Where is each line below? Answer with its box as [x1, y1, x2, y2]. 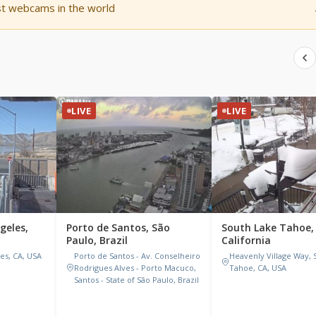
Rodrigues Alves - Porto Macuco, [74, 262, 196, 273]
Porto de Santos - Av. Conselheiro [74, 250, 200, 261]
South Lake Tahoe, [221, 221, 314, 234]
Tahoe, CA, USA [229, 262, 286, 273]
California [221, 233, 271, 247]
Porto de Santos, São [66, 221, 170, 234]
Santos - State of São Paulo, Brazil [74, 274, 199, 285]
